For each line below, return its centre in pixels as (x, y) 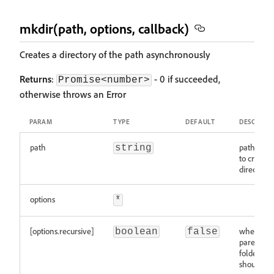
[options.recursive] (62, 231)
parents (252, 242)
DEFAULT (200, 122)
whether (254, 231)
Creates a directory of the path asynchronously (115, 54)
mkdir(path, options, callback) (104, 28)
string (133, 148)
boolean (136, 232)
